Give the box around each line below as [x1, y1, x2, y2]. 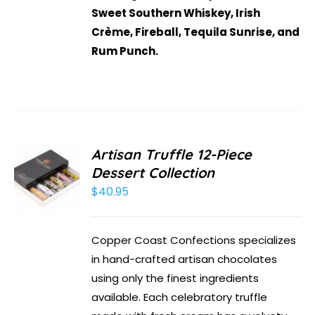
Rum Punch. [91, 44, 159, 59]
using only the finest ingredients [91, 271, 259, 286]
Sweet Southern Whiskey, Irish [91, 6, 261, 21]
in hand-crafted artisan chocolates [91, 252, 278, 267]
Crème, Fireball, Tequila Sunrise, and [91, 25, 300, 40]
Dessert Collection [91, 164, 215, 182]
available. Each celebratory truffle [91, 290, 268, 305]
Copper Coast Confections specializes [91, 233, 297, 248]
